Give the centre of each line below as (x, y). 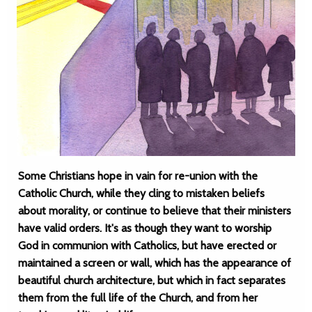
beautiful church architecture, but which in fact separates (152, 280)
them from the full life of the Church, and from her (138, 298)
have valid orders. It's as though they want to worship (145, 228)
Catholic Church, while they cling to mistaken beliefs (141, 193)
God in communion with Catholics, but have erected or (147, 245)
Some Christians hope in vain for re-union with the (138, 176)
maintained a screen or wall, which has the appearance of (155, 263)
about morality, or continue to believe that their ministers (155, 211)
